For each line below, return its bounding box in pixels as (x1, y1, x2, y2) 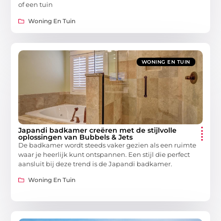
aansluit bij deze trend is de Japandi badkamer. (18, 159, 173, 168)
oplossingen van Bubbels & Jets (18, 132, 133, 142)
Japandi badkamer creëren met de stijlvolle (18, 125, 177, 135)
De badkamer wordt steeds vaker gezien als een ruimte (18, 141, 197, 149)
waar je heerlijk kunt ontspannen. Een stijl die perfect (18, 150, 190, 158)
